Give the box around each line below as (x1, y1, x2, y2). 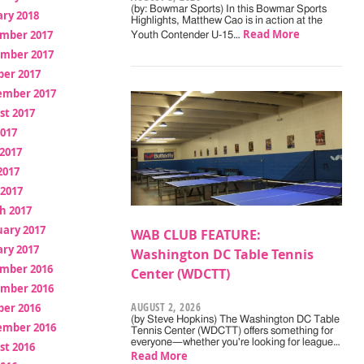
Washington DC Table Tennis (131, 245, 314, 264)
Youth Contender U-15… (131, 30, 244, 41)
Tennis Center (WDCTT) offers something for (131, 326, 334, 337)
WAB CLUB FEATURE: (131, 226, 262, 245)
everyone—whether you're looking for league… (131, 337, 341, 349)
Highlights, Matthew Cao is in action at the (131, 15, 323, 27)
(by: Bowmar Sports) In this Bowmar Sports (131, 4, 327, 15)
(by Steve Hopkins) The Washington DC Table (131, 314, 340, 326)
